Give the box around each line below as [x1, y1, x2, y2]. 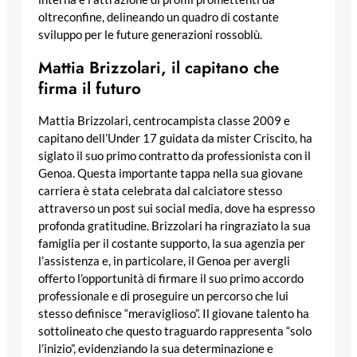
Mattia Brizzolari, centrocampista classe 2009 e [38, 114, 290, 128]
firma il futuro [38, 76, 141, 101]
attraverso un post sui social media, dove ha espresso [38, 202, 315, 216]
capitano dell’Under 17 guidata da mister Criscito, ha [38, 131, 312, 146]
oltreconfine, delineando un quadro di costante [38, 10, 279, 25]
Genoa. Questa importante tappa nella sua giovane [38, 167, 303, 181]
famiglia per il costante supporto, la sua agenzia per [38, 237, 305, 251]
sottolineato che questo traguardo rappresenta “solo [38, 324, 312, 339]
